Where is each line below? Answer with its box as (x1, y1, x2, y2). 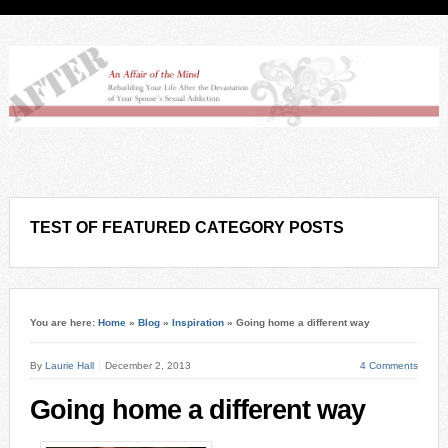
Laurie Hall (44, 359, 94, 371)
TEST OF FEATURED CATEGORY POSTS (29, 218, 344, 236)
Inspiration (171, 316, 224, 328)
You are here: (29, 316, 98, 328)
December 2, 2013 (104, 359, 191, 371)
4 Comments (360, 359, 419, 371)
